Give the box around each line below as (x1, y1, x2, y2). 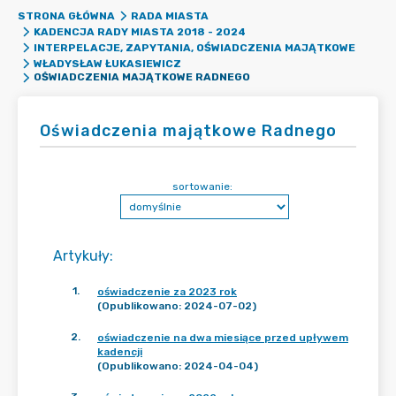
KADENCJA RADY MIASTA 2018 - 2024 (33, 26, 246, 38)
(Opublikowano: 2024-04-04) (97, 360, 258, 372)
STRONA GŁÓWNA (18, 10, 115, 22)
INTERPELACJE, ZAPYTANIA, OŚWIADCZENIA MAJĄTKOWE (33, 42, 355, 54)
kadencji (97, 346, 142, 358)
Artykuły (53, 247, 110, 264)
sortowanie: (172, 180, 232, 193)
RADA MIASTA (130, 10, 209, 22)
